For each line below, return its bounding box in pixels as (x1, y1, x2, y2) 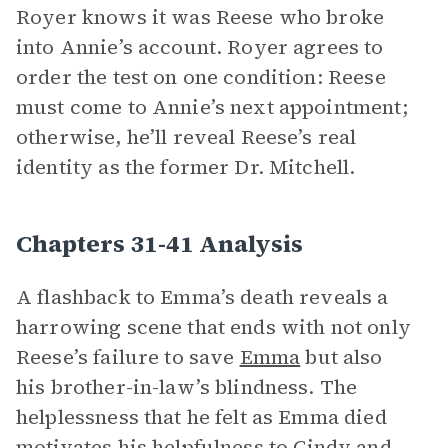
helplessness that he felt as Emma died (16, 403, 387, 431)
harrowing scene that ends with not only (16, 313, 411, 341)
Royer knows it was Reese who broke (16, 3, 385, 31)
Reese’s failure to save (16, 343, 240, 371)
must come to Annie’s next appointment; (16, 93, 408, 121)
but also (300, 343, 383, 371)
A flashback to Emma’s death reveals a (16, 283, 389, 311)
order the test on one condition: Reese (16, 63, 386, 91)
